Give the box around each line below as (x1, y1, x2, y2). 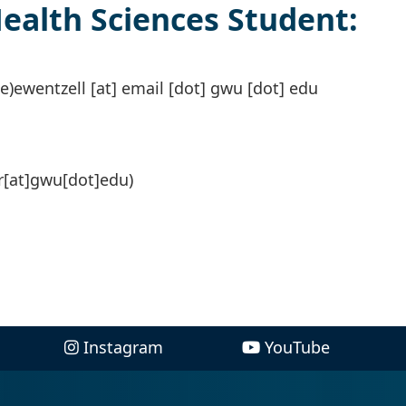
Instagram (83, 336, 164, 359)
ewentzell (14, 77, 86, 100)
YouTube (264, 336, 330, 359)
